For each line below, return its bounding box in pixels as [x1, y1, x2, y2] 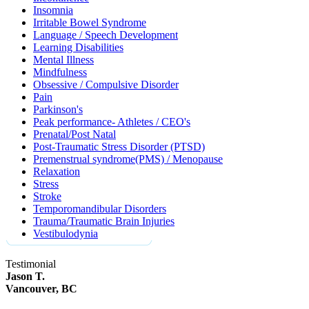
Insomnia [33, 4, 73, 16]
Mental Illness [33, 54, 94, 66]
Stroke [33, 190, 61, 202]
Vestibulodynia [33, 228, 98, 239]
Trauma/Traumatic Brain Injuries [33, 215, 175, 227]
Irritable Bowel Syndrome [33, 17, 146, 28]
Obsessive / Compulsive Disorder [33, 79, 179, 90]
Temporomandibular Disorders [33, 203, 166, 215]
